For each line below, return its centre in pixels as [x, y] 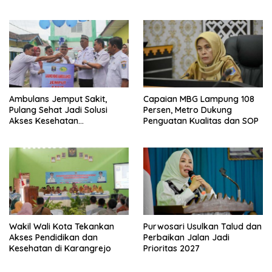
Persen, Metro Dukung [188, 110]
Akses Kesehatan [44, 121]
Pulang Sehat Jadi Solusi [58, 110]
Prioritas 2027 [172, 248]
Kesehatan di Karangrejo [60, 248]
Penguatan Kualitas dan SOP [201, 121]
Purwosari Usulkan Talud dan [202, 226]
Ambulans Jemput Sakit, [58, 99]
